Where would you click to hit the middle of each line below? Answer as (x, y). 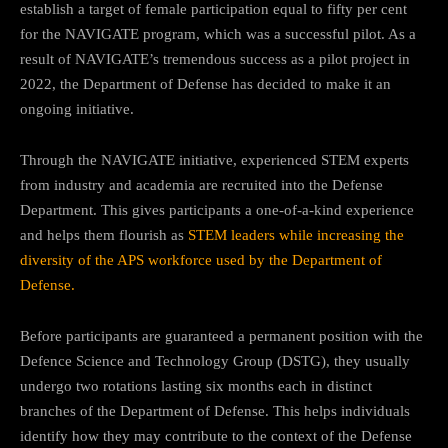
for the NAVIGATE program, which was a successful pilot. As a (218, 33)
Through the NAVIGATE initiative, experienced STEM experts (214, 159)
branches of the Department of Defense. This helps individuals (215, 410)
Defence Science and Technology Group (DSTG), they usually (215, 360)
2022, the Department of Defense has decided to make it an (205, 83)
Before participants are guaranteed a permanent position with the (221, 335)
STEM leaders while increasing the (296, 234)
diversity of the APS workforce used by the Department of (201, 259)
